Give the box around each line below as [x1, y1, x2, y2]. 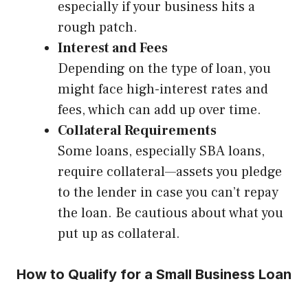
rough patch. [58, 19, 137, 37]
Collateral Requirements [58, 122, 217, 140]
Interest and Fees [58, 39, 168, 58]
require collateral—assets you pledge [58, 163, 282, 181]
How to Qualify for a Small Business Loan [16, 266, 291, 283]
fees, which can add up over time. [58, 101, 261, 120]
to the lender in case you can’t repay [58, 184, 278, 202]
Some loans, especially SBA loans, [58, 142, 265, 161]
